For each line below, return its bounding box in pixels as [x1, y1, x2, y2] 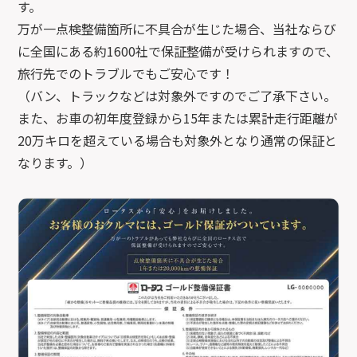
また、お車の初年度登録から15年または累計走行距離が [18, 108, 339, 128]
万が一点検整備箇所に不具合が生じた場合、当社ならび [18, 19, 337, 39]
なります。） [18, 153, 93, 173]
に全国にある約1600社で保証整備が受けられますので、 [18, 41, 339, 61]
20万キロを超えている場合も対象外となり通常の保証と [18, 131, 338, 151]
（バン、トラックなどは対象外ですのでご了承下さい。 [18, 86, 337, 106]
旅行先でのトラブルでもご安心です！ [18, 64, 235, 84]
